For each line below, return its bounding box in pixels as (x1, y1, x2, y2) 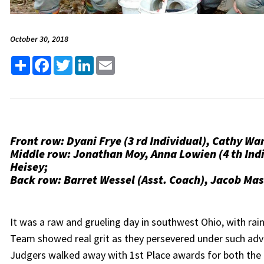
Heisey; (9, 159, 48, 174)
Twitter (72, 55, 103, 67)
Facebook (51, 55, 90, 67)
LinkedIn (93, 55, 128, 67)
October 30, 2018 (9, 34, 68, 44)
